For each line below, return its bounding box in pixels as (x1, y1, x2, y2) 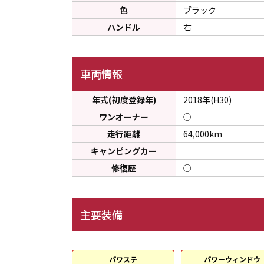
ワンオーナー (99, 110, 149, 123)
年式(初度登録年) (91, 93, 156, 105)
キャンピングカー (91, 144, 157, 157)
